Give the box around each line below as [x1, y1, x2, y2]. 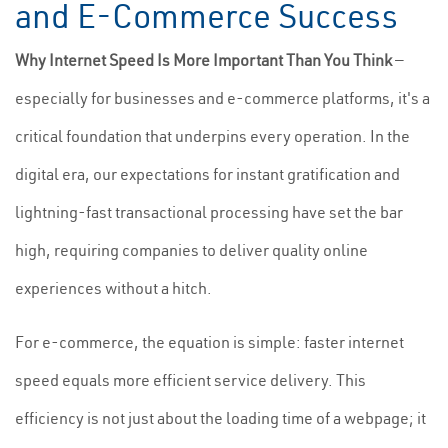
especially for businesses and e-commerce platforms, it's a [15, 88, 430, 108]
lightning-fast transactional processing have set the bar [15, 202, 403, 222]
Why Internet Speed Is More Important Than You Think [15, 50, 392, 70]
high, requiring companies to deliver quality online [15, 240, 368, 260]
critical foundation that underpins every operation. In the [15, 126, 410, 146]
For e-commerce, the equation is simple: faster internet [15, 332, 404, 352]
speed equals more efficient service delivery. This [15, 370, 366, 390]
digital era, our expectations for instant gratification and [15, 164, 400, 184]
